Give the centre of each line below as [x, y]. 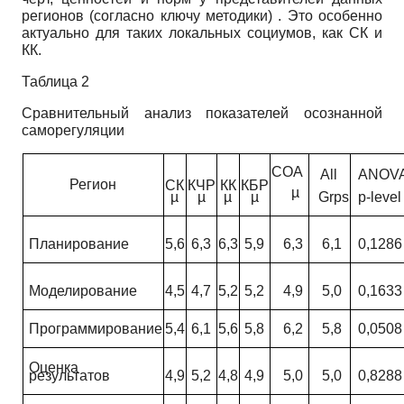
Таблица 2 [55, 82]
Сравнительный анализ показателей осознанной [202, 114]
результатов [69, 376]
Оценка [53, 368]
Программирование [95, 329]
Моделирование [83, 291]
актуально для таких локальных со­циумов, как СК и [202, 33]
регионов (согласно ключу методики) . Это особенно [202, 16]
